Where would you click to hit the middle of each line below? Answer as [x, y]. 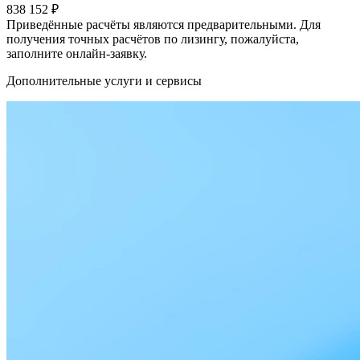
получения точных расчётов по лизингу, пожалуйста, [153, 39]
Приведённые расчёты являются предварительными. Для [164, 25]
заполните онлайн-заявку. [77, 54]
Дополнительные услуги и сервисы [104, 81]
